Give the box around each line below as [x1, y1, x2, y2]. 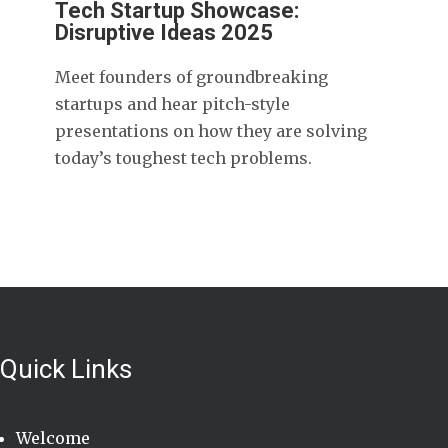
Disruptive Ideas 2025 [55, 20, 273, 45]
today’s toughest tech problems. [55, 148, 312, 168]
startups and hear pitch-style [55, 94, 290, 114]
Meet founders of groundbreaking [55, 67, 328, 87]
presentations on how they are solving [55, 121, 367, 141]
